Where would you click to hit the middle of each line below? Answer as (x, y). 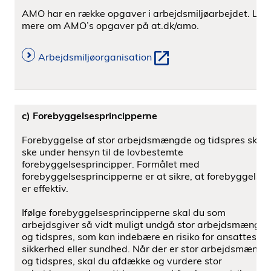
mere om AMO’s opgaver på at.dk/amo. (110, 25)
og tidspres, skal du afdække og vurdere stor (122, 261)
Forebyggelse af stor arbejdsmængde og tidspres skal (144, 140)
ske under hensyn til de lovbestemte (103, 152)
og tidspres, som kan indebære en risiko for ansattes (139, 237)
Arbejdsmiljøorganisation (95, 57)
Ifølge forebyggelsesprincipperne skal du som (124, 212)
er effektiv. (45, 188)
